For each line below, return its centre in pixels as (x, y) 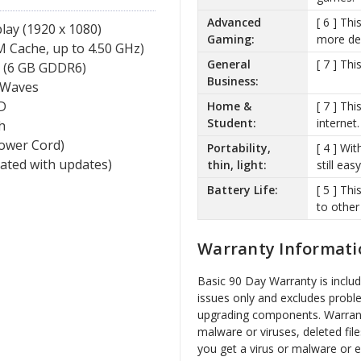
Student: (231, 123)
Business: (232, 81)
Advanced (234, 23)
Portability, (239, 148)
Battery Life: (242, 190)
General (228, 64)
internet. (338, 123)
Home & (229, 106)
